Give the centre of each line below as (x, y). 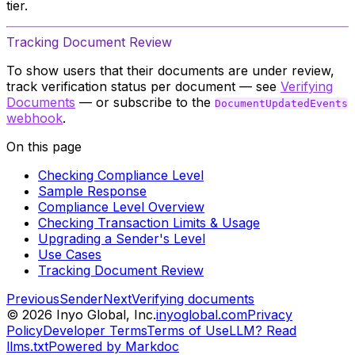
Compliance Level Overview (121, 207)
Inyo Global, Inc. (104, 315)
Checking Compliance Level (121, 175)
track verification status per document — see (143, 86)
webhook (34, 118)
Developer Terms (95, 330)
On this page (44, 147)
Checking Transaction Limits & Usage (149, 223)
